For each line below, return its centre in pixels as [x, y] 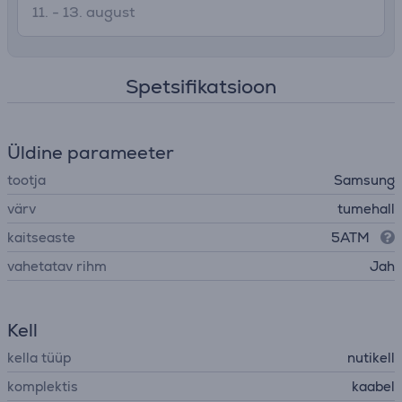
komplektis [43, 386]
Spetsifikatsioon [201, 87]
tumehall [366, 209]
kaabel [373, 386]
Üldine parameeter [91, 153]
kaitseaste [41, 237]
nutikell [371, 358]
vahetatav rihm [57, 266]
